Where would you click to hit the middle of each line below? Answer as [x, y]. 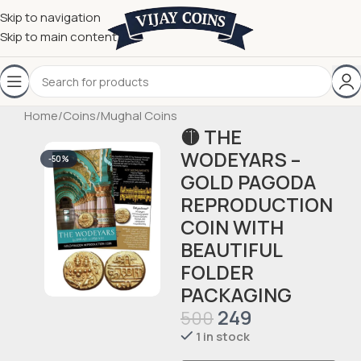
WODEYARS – [240, 159]
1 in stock [223, 336]
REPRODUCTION [256, 204]
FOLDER [217, 272]
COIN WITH [232, 227]
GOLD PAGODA [248, 182]
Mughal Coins [139, 116]
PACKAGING [236, 295]
